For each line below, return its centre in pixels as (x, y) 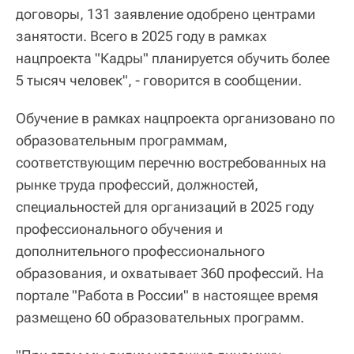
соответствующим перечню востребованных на (171, 162)
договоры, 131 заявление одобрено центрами (166, 14)
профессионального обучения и (119, 229)
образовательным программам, (122, 140)
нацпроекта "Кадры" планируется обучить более (173, 58)
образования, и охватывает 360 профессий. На (170, 273)
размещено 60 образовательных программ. (160, 317)
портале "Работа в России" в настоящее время (167, 295)
